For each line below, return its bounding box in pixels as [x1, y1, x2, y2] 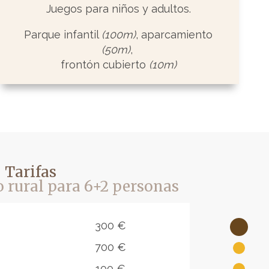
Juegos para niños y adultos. [46, 2, 191, 16]
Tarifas [5, 163, 56, 182]
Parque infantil [24, 28, 102, 41]
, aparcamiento [136, 28, 213, 41]
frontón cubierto [60, 58, 149, 71]
